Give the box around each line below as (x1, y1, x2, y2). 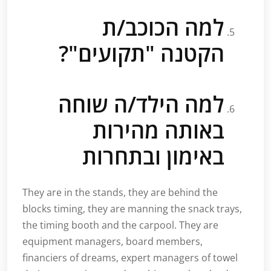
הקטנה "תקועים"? (59, 39, 224, 69)
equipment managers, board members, (22, 235, 203, 249)
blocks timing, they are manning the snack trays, (22, 202, 242, 216)
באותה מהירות (93, 116, 224, 146)
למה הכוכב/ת (102, 13, 224, 43)
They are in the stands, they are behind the (22, 186, 218, 200)
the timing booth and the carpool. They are (22, 218, 218, 232)
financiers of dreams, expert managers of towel (22, 251, 238, 265)
